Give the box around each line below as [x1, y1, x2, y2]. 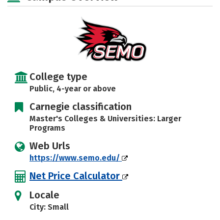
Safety [80, 25, 105, 34]
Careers [20, 45, 49, 54]
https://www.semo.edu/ [29, 153, 122, 163]
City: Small [29, 202, 69, 212]
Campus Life [123, 4, 168, 14]
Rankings [129, 25, 164, 34]
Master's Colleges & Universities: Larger [29, 113, 181, 123]
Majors [22, 4, 47, 14]
